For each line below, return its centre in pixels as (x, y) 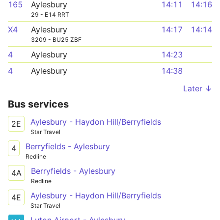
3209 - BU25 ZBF (56, 40)
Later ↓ (198, 88)
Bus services (38, 104)
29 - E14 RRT (50, 14)
